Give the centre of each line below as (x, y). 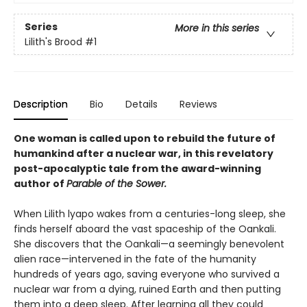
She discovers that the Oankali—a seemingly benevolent (149, 244)
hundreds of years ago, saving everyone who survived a (147, 274)
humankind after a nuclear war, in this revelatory (144, 154)
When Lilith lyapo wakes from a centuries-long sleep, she (150, 214)
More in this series (217, 28)
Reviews (198, 105)
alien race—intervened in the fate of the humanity (135, 259)
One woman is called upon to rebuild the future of (145, 139)
